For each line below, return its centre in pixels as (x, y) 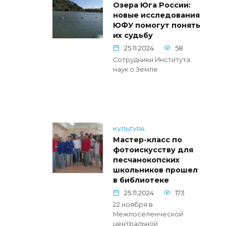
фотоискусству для (153, 150)
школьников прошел (155, 170)
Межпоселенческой (148, 214)
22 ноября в (133, 204)
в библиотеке (141, 180)
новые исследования (156, 15)
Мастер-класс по (148, 139)
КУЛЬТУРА (129, 129)
